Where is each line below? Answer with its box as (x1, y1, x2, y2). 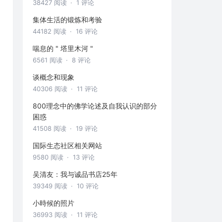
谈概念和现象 (33, 73, 74, 82)
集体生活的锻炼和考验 (33, 15, 102, 24)
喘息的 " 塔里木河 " (33, 44, 93, 53)
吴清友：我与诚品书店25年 (33, 170, 117, 179)
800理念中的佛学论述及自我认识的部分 (33, 102, 157, 111)
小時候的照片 (33, 199, 74, 208)
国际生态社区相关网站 (33, 141, 102, 150)
